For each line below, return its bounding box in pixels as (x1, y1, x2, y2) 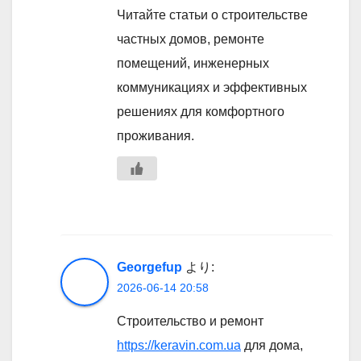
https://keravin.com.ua (117, 338, 241, 353)
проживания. (117, 129, 194, 143)
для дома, (241, 338, 303, 353)
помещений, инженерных (117, 56, 269, 71)
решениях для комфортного (117, 105, 284, 119)
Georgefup (117, 260, 182, 275)
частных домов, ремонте (117, 32, 264, 47)
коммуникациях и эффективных (117, 81, 307, 95)
